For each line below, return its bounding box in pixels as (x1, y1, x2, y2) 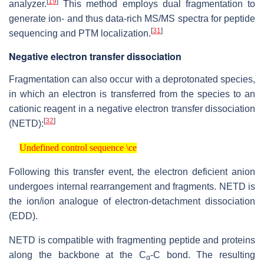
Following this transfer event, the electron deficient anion (9, 167, 255, 177)
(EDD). (9, 211, 38, 222)
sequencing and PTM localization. (9, 28, 151, 39)
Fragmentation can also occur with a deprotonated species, (9, 74, 255, 85)
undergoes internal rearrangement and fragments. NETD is (9, 181, 255, 192)
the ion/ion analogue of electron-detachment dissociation (9, 196, 255, 207)
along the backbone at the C (9, 250, 146, 260)
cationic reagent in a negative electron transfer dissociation (9, 104, 255, 114)
